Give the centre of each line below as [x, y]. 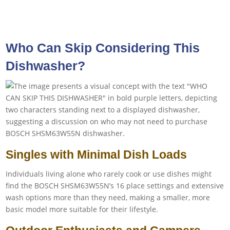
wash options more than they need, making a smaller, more [108, 197]
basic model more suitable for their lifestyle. [82, 209]
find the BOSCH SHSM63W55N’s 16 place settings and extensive [115, 185]
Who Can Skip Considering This [103, 47]
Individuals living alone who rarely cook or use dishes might [109, 174]
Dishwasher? [46, 65]
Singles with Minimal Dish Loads [97, 154]
